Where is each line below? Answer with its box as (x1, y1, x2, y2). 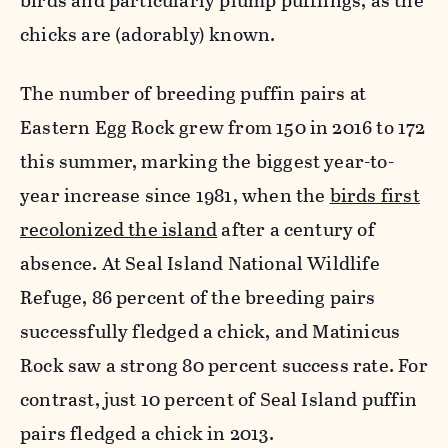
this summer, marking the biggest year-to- (20, 146, 394, 176)
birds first (329, 180, 420, 210)
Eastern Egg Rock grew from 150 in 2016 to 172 (20, 112, 426, 142)
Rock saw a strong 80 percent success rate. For (20, 350, 428, 380)
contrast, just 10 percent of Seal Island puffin (20, 384, 417, 414)
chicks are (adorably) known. (20, 19, 276, 49)
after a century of (217, 214, 375, 244)
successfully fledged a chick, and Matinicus (20, 316, 401, 346)
